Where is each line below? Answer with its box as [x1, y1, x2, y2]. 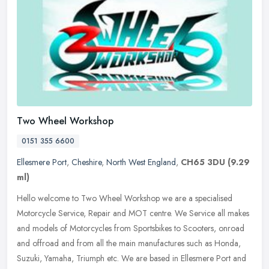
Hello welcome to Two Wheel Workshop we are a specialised [17, 192, 232, 204]
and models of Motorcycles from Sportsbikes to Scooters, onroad [17, 222, 244, 234]
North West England [106, 156, 176, 168]
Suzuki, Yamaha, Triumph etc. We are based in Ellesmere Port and [17, 252, 246, 264]
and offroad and [17, 237, 74, 249]
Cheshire [71, 156, 101, 168]
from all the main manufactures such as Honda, [77, 237, 241, 249]
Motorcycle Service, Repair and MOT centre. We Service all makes [17, 207, 249, 219]
